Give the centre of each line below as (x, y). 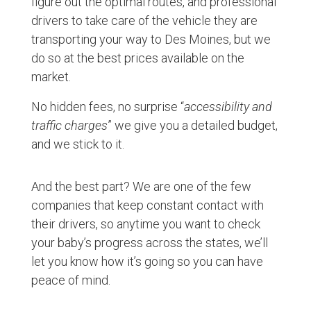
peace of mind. (70, 280)
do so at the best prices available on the (137, 58)
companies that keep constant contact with (147, 205)
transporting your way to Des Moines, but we (151, 39)
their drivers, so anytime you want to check (145, 224)
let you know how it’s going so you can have (147, 261)
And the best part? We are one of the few (141, 186)
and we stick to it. (77, 144)
